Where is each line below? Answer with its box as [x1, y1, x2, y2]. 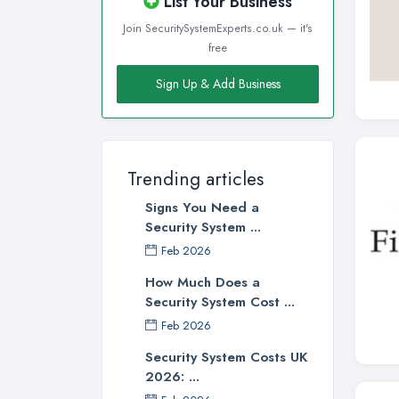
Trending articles [127, 166, 264, 193]
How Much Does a [145, 273, 260, 293]
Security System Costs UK [145, 347, 308, 368]
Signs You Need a [145, 198, 259, 218]
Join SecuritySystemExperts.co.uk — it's [123, 20, 313, 37]
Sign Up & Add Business [155, 75, 281, 94]
